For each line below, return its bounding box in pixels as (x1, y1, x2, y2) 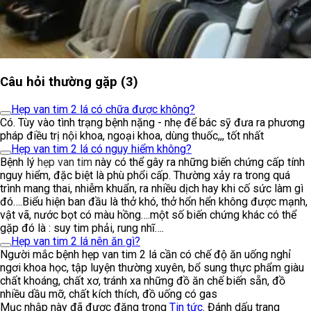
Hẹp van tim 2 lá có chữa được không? (11, 102, 195, 116)
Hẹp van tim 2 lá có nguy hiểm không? (11, 142, 192, 155)
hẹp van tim (37, 155, 92, 169)
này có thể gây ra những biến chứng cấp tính (92, 155, 305, 169)
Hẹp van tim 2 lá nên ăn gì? (11, 234, 140, 248)
